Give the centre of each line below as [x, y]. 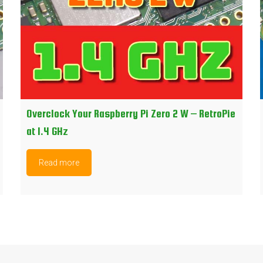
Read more [59, 163]
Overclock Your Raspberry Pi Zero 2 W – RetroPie [131, 114]
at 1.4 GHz [47, 131]
